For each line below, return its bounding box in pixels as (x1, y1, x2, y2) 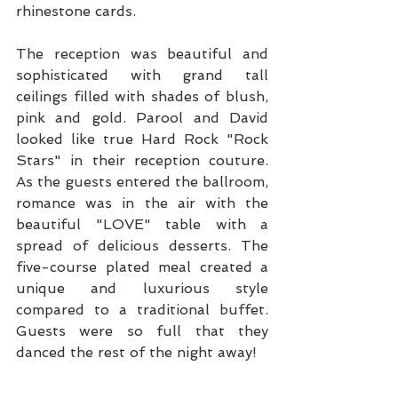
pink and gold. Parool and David (16, 109, 268, 127)
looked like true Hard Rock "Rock (16, 131, 268, 148)
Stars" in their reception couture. (16, 152, 268, 170)
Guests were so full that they (16, 322, 268, 340)
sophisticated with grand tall (16, 67, 268, 84)
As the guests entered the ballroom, (16, 173, 268, 191)
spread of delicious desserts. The (16, 237, 268, 255)
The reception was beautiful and (16, 45, 268, 63)
